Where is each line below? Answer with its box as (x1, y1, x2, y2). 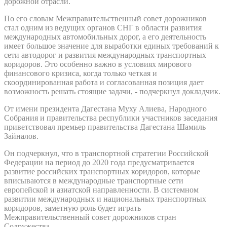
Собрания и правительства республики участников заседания (4, 113, 217, 122)
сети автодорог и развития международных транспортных (4, 50, 206, 59)
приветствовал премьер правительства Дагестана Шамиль (4, 122, 206, 131)
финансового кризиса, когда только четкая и (4, 68, 157, 78)
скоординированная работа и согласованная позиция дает (4, 78, 204, 87)
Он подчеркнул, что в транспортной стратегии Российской (4, 148, 209, 158)
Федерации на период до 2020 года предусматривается (4, 158, 194, 167)
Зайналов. (4, 131, 39, 140)
